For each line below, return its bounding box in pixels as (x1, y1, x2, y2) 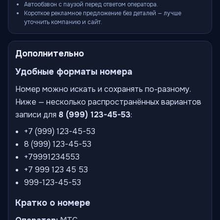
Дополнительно (15, 48, 84, 59)
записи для (15, 110, 58, 120)
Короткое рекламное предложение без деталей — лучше (24, 9, 181, 17)
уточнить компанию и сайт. (24, 18, 102, 26)
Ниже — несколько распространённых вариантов (15, 97, 201, 107)
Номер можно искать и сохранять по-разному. (15, 84, 191, 94)
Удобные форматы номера (15, 66, 132, 77)
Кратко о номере (15, 197, 90, 208)
